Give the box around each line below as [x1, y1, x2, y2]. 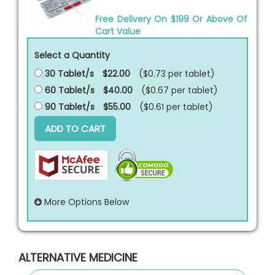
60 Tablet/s [42, 83, 95, 96]
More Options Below [42, 195, 129, 208]
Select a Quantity [34, 48, 110, 61]
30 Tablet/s [42, 67, 94, 80]
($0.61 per [139, 100, 183, 113]
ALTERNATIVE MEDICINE [18, 249, 137, 265]
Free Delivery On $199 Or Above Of [95, 12, 247, 25]
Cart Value [95, 25, 141, 37]
